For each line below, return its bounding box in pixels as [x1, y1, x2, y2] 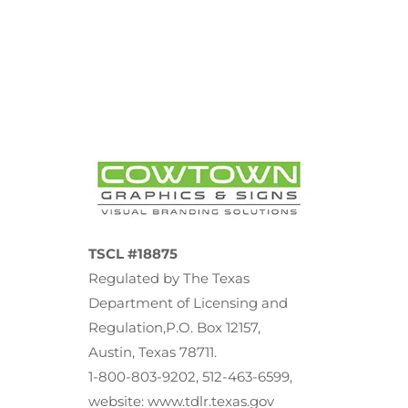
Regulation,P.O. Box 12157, [88, 319, 261, 337]
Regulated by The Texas [88, 270, 250, 288]
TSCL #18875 [88, 245, 178, 263]
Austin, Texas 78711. [88, 343, 218, 362]
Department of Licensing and [88, 294, 289, 312]
